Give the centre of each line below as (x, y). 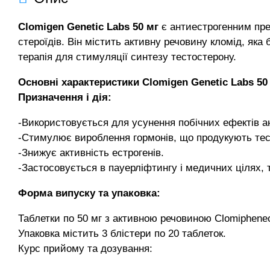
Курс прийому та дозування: (85, 249)
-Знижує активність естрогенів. (91, 153)
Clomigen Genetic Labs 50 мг (88, 27)
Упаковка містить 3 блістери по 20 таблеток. (122, 234)
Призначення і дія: (65, 97)
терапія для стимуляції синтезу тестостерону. (127, 57)
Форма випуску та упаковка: (89, 193)
